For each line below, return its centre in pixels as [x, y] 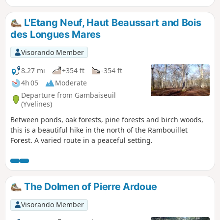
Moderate [71, 83]
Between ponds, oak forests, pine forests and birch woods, [107, 120]
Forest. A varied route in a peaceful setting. [82, 140]
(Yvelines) [37, 104]
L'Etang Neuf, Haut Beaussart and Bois [111, 23]
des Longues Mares [55, 35]
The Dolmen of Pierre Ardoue [89, 187]
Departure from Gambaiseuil [69, 95]
